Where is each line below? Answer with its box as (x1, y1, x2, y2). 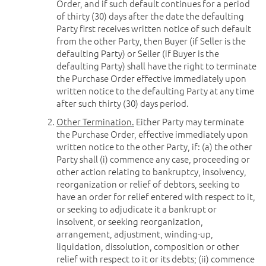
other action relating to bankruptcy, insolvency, (56, 165, 246, 178)
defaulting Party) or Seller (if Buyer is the (56, 47, 219, 59)
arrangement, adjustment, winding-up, (56, 227, 213, 240)
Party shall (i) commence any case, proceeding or (56, 153, 250, 165)
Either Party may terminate (134, 115, 244, 128)
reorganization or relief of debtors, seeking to (56, 178, 240, 190)
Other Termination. (56, 115, 134, 128)
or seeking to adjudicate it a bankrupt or (56, 202, 217, 215)
